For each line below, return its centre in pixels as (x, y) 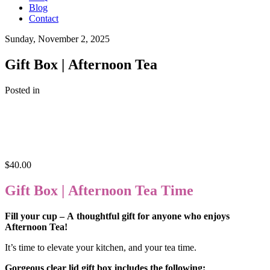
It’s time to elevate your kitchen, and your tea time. (101, 247)
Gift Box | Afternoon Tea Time (99, 191)
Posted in (22, 90)
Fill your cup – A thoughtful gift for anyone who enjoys (117, 216)
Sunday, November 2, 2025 (57, 39)
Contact (44, 19)
